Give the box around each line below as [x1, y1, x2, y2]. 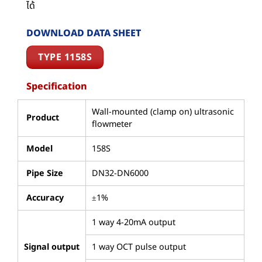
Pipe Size [24, 167, 63, 180]
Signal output [24, 241, 80, 254]
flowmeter [92, 118, 132, 131]
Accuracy [24, 192, 64, 205]
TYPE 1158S [38, 50, 92, 65]
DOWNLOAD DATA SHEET [26, 26, 141, 41]
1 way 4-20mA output [92, 216, 175, 229]
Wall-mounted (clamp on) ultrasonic [92, 106, 234, 119]
